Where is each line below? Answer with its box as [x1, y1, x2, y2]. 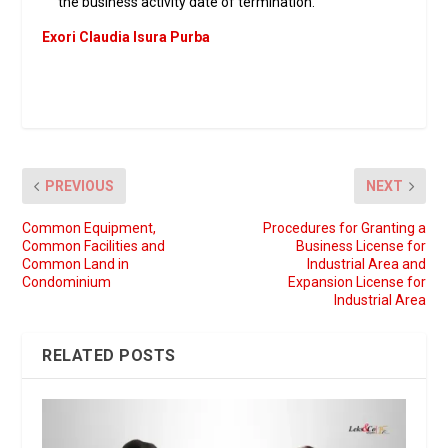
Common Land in [22, 256, 130, 273]
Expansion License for [287, 274, 426, 291]
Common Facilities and [22, 238, 166, 255]
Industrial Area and [306, 256, 426, 273]
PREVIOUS [45, 178, 115, 195]
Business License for [295, 238, 426, 255]
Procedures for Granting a [262, 220, 426, 237]
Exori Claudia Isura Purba [42, 29, 211, 46]
